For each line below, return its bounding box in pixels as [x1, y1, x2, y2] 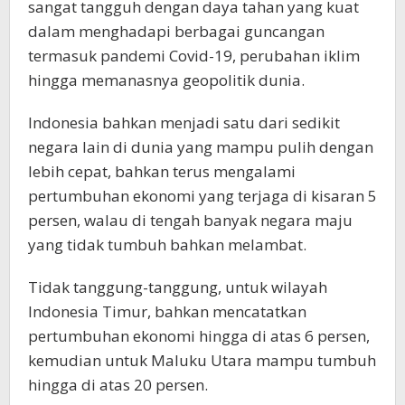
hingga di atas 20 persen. [28, 373, 208, 395]
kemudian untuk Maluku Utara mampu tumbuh [28, 349, 376, 371]
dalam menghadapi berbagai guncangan [28, 20, 325, 42]
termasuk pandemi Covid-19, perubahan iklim [28, 44, 360, 66]
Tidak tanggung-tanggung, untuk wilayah [28, 276, 327, 297]
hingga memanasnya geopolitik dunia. [28, 69, 305, 90]
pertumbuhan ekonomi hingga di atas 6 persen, [28, 325, 370, 346]
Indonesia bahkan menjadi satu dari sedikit [28, 111, 340, 133]
